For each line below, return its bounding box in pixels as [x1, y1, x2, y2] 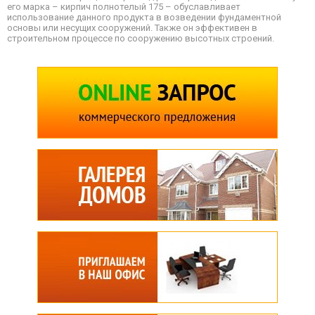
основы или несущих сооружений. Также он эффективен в [7, 22, 257, 33]
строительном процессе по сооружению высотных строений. [7, 32, 274, 44]
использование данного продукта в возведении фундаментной [7, 11, 281, 22]
